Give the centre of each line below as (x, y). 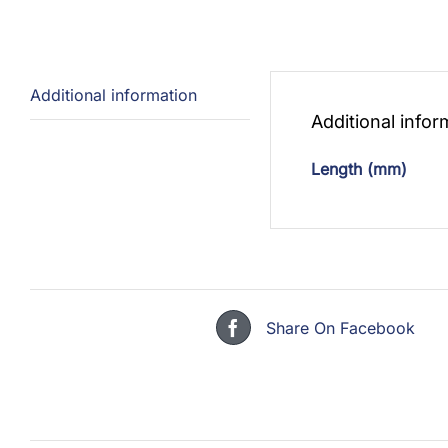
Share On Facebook (340, 327)
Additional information (113, 95)
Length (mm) (359, 169)
